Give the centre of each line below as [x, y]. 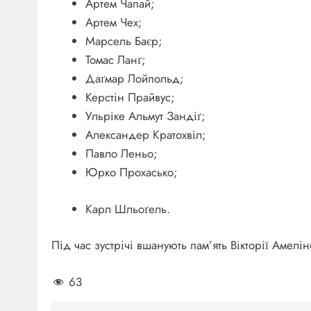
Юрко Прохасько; [131, 173]
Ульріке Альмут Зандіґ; [145, 116]
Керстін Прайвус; [130, 98]
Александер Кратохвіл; [145, 135]
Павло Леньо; [121, 154]
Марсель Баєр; [124, 41]
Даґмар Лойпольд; [134, 79]
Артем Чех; [114, 23]
